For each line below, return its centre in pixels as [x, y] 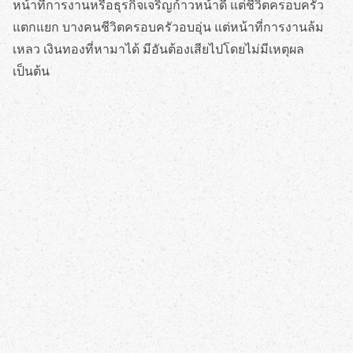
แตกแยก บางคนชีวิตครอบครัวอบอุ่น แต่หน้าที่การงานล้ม [168, 27]
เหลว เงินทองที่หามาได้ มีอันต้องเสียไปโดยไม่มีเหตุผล [158, 49]
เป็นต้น [31, 71]
